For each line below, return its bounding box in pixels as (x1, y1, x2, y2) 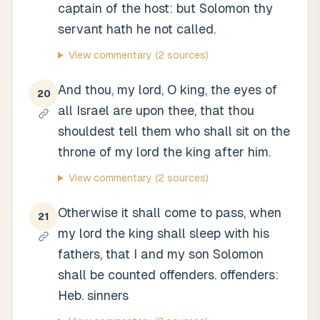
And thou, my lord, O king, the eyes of (58, 82, 277, 97)
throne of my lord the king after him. (58, 144, 271, 159)
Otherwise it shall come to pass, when (58, 205, 281, 220)
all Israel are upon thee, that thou (58, 103, 254, 118)
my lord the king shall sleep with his (58, 226, 269, 241)
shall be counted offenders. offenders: (58, 267, 279, 282)
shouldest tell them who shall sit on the (58, 124, 290, 139)
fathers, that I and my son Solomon (58, 246, 264, 261)
